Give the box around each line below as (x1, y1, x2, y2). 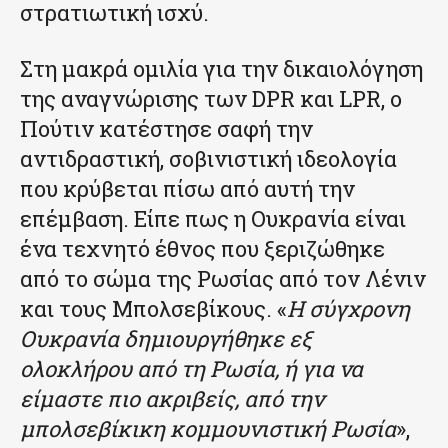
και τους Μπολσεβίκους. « (20, 293, 287, 323)
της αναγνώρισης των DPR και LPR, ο (20, 83, 402, 113)
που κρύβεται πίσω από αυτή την (20, 173, 355, 203)
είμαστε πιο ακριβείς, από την (20, 383, 324, 413)
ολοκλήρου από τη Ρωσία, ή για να (20, 353, 363, 383)
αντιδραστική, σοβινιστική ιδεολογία (20, 143, 397, 173)
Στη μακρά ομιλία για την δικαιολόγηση (20, 53, 423, 83)
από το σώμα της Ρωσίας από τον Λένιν (20, 263, 426, 293)
